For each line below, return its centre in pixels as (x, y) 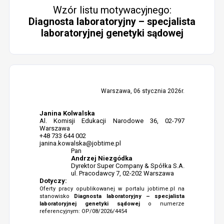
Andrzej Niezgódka (102, 158)
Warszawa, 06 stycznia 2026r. (143, 91)
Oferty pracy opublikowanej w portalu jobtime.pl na (112, 189)
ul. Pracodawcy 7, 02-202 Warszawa (123, 173)
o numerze (162, 204)
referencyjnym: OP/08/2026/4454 (83, 211)
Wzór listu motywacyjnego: (112, 10)
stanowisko (57, 196)
